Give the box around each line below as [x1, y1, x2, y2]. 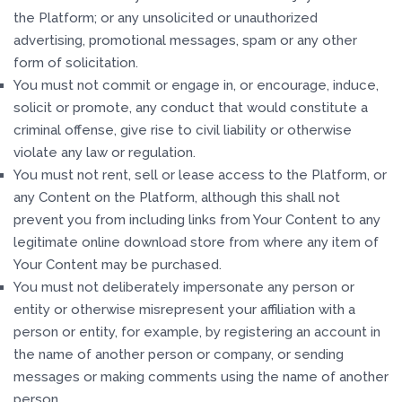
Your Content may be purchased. [13, 257, 222, 273]
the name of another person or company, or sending [13, 346, 344, 363]
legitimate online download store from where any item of [13, 234, 379, 250]
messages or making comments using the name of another [13, 369, 389, 385]
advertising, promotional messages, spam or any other [13, 32, 357, 48]
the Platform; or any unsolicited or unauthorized [13, 10, 318, 26]
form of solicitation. [13, 55, 138, 71]
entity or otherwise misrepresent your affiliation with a [13, 301, 355, 318]
